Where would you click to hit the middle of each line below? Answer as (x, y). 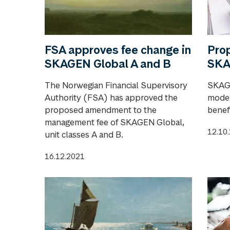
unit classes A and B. (84, 134)
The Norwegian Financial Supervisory (116, 85)
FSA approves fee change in (118, 50)
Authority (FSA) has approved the (111, 97)
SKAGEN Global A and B (108, 63)
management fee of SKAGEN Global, (114, 122)
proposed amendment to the (101, 110)
